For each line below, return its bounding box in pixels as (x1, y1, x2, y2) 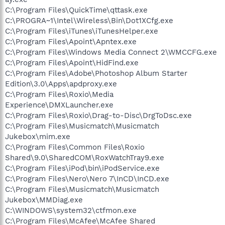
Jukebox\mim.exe (5, 132, 70, 141)
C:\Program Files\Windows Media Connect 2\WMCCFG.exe (5, 47, 217, 57)
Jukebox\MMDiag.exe (5, 195, 83, 204)
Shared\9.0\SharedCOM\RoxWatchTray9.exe (5, 153, 164, 162)
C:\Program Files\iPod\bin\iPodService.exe (5, 163, 160, 173)
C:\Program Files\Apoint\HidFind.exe (5, 58, 139, 67)
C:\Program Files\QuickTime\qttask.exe (5, 5, 148, 15)
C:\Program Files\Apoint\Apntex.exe (5, 37, 137, 46)
